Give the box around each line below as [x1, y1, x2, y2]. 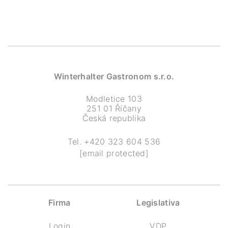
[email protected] [79, 148, 149, 158]
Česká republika [82, 113, 146, 123]
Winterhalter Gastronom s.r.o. [53, 71, 175, 81]
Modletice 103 [86, 94, 142, 104]
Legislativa [136, 197, 180, 208]
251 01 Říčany [87, 103, 141, 113]
